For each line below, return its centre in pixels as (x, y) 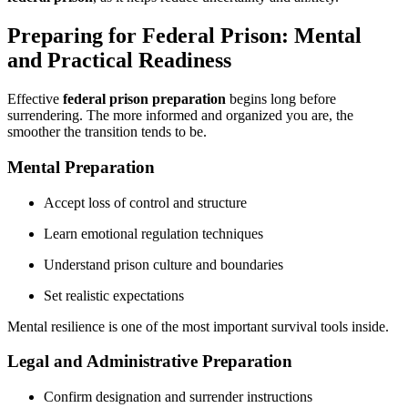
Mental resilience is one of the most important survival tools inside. (198, 326)
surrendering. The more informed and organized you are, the (180, 116)
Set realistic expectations (114, 295)
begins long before (281, 99)
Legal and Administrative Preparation (150, 362)
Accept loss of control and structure (145, 202)
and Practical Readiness (119, 61)
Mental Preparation (81, 167)
